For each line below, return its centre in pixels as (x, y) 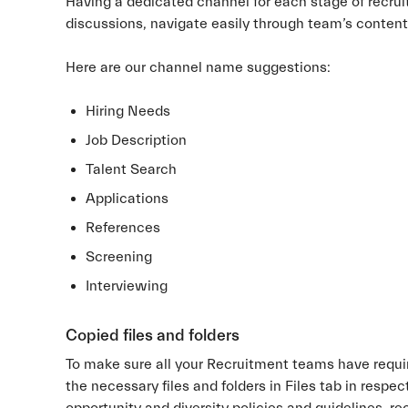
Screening (119, 257)
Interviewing (127, 286)
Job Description (137, 140)
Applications (127, 199)
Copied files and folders (153, 336)
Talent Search (132, 169)
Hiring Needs (128, 111)
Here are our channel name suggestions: (198, 67)
